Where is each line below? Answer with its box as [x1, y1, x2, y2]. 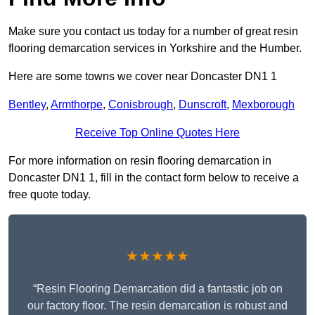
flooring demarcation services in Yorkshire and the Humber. [8, 42, 302, 55]
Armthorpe [51, 98, 103, 111]
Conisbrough [108, 98, 173, 111]
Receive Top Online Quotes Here [75, 127, 240, 139]
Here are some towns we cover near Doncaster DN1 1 [8, 70, 277, 83]
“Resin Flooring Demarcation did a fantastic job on [32, 283, 283, 295]
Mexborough [232, 98, 295, 111]
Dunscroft [179, 98, 226, 111]
